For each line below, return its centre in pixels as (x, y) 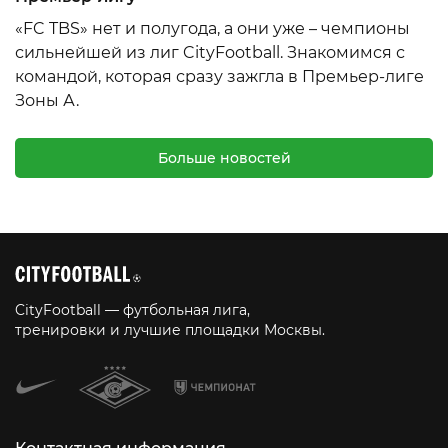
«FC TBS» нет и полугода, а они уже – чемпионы (212, 28)
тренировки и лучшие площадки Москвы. (170, 330)
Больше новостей (224, 158)
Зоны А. (47, 100)
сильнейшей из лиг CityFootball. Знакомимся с (210, 52)
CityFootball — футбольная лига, (132, 310)
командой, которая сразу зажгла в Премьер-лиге (219, 76)
